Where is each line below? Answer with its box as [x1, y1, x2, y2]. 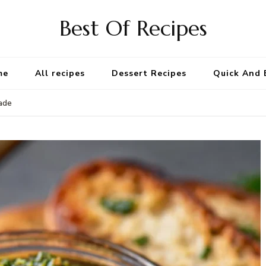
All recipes [35, 68, 85, 79]
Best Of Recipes [59, 15, 207, 42]
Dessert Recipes [112, 68, 186, 79]
